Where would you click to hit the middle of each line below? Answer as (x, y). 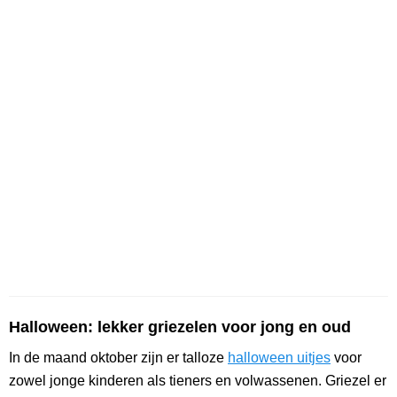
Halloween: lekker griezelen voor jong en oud (180, 327)
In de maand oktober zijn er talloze (118, 358)
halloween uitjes (279, 358)
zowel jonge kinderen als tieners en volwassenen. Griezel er (198, 381)
